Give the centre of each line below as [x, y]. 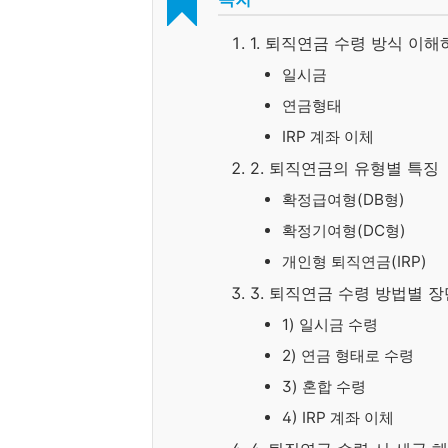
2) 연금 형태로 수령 [348, 355]
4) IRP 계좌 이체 [338, 417]
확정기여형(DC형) [344, 230]
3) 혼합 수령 [324, 386]
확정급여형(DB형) [343, 199]
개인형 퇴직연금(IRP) [354, 261]
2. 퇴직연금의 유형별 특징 [344, 168]
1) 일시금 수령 [330, 324]
